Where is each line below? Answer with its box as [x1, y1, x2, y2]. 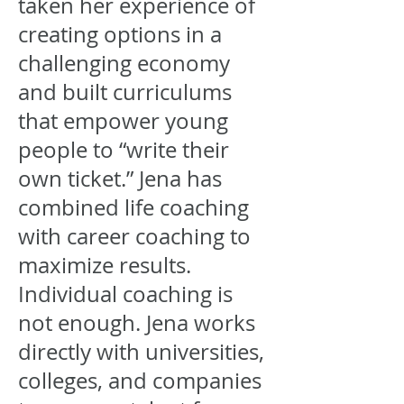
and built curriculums [18, 78, 232, 106]
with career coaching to [18, 222, 251, 251]
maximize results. [18, 251, 191, 280]
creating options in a [18, 20, 222, 49]
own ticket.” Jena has [18, 164, 222, 193]
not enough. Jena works [18, 308, 255, 337]
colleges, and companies [18, 366, 262, 395]
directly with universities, [18, 337, 264, 366]
